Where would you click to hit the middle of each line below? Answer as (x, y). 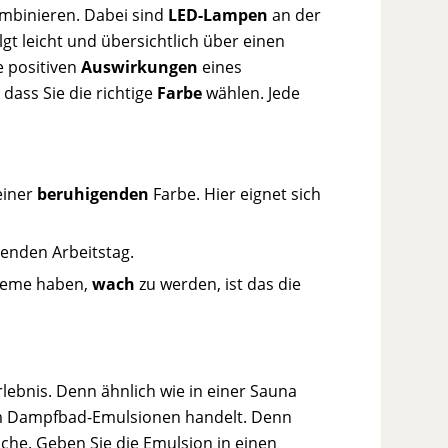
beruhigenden (93, 193)
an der (295, 14)
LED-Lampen (218, 14)
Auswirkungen (140, 66)
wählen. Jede (251, 92)
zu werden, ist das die (218, 283)
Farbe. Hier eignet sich (235, 193)
